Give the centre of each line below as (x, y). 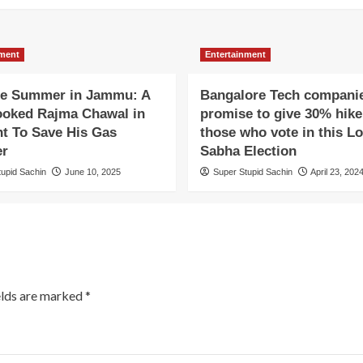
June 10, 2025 (92, 171)
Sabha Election (248, 151)
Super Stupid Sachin (252, 171)
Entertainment (235, 54)
